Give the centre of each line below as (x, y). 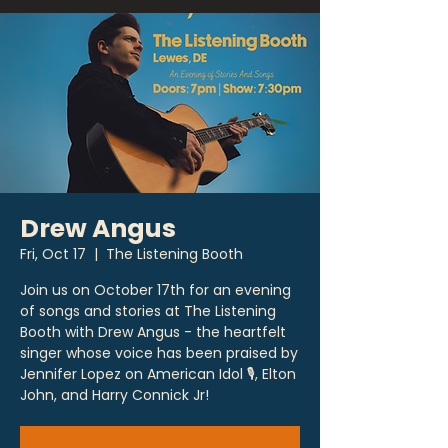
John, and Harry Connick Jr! (114, 395)
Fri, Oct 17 (53, 254)
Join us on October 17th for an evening (155, 290)
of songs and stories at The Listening (148, 311)
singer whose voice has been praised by (159, 353)
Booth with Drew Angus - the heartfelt (153, 332)
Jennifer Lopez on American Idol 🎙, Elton (158, 374)
